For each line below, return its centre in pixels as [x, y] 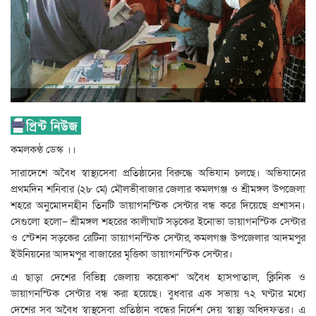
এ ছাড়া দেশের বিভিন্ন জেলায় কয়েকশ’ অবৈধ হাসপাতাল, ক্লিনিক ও [158, 278]
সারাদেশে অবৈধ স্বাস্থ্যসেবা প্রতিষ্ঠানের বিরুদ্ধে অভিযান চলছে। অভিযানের [158, 173]
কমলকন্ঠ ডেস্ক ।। [43, 150]
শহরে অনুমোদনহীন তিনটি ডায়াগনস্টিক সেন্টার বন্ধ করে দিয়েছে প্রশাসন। [158, 206]
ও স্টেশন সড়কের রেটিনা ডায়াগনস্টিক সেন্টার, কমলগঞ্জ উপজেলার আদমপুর [158, 238]
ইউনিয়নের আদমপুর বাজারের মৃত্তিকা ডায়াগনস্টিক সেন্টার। [122, 254]
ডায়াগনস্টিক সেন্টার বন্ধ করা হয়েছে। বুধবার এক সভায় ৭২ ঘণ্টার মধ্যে [158, 294]
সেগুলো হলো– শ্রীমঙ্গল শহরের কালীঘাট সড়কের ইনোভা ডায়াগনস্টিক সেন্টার [158, 222]
